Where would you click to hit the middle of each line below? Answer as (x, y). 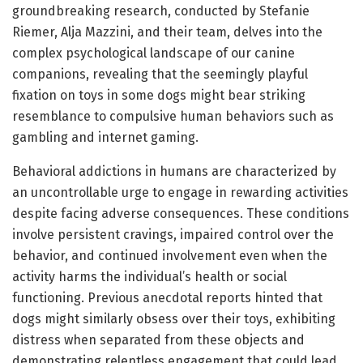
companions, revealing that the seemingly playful (160, 74)
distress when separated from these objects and (158, 340)
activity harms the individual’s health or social (149, 276)
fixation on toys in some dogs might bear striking (159, 95)
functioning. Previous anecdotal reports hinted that (167, 297)
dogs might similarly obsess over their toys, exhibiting (174, 318)
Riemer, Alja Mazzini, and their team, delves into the (167, 32)
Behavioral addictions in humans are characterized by (174, 171)
